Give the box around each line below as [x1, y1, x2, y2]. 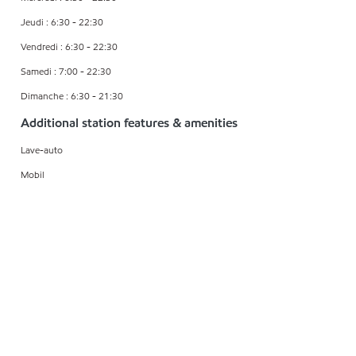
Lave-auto [21, 143, 63, 157]
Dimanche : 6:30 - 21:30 [21, 89, 123, 103]
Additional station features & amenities [21, 114, 238, 132]
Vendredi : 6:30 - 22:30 [21, 40, 118, 54]
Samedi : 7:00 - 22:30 [21, 64, 111, 79]
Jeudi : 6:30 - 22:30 [21, 15, 103, 29]
